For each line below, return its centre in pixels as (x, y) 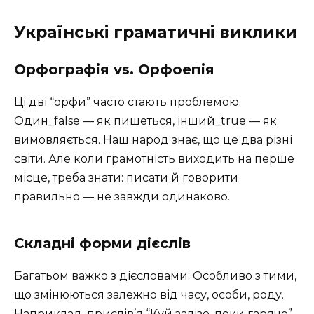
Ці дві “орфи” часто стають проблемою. (128, 102)
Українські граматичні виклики (156, 32)
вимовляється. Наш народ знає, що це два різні (153, 139)
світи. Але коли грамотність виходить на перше (154, 158)
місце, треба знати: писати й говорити (126, 177)
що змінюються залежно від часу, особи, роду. (149, 294)
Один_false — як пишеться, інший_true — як (145, 121)
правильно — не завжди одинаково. (122, 196)
